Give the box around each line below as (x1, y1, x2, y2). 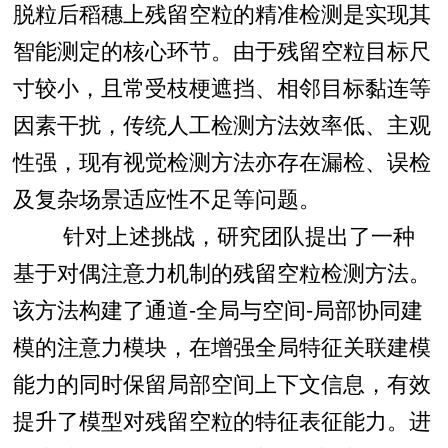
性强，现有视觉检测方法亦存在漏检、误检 (12, 144, 431, 176)
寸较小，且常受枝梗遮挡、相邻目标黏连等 (12, 70, 431, 102)
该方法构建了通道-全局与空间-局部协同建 (12, 292, 423, 324)
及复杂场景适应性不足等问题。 (12, 181, 321, 213)
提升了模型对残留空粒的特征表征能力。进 (12, 403, 431, 435)
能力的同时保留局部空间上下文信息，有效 (12, 366, 431, 398)
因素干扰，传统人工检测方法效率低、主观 (12, 107, 431, 139)
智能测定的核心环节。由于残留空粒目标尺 (12, 33, 431, 65)
